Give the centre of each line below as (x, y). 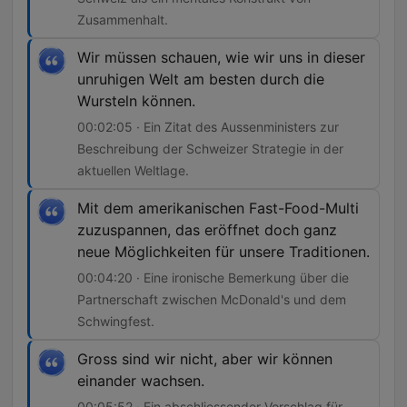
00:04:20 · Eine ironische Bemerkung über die (213, 278)
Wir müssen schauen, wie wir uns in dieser (221, 58)
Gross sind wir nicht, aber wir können (205, 359)
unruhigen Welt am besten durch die (201, 79)
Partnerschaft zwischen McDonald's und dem (212, 300)
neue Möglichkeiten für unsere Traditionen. (223, 252)
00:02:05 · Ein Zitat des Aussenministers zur (208, 127)
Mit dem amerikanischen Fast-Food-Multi (218, 208)
